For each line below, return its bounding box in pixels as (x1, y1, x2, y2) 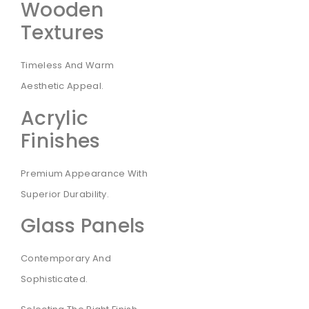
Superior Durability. (21, 187, 110, 201)
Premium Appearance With (21, 166, 148, 180)
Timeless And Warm (21, 59, 114, 72)
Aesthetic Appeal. (21, 79, 104, 93)
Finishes (21, 127, 101, 154)
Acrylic (21, 104, 89, 132)
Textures (21, 19, 105, 47)
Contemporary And (21, 252, 111, 266)
